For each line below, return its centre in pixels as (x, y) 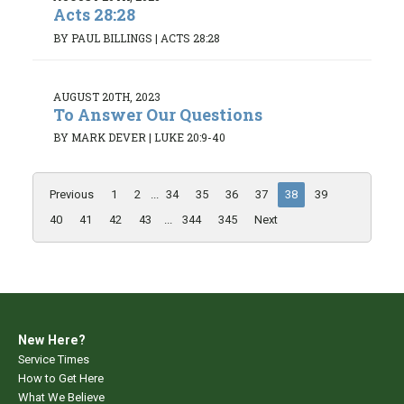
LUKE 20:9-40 (190, 138)
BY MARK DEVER (100, 138)
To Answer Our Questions (158, 114)
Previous (72, 195)
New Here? (52, 340)
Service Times (54, 360)
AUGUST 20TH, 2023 (107, 96)
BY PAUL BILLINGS (103, 37)
